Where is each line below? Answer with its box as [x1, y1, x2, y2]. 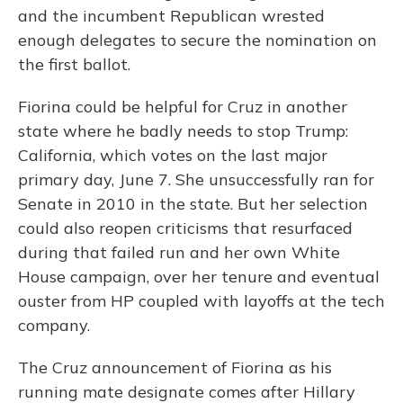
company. [18, 315, 90, 336]
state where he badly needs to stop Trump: [18, 121, 348, 142]
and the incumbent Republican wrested [18, 5, 325, 27]
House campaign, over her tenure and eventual [18, 266, 380, 288]
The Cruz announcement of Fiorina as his [18, 357, 332, 379]
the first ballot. [18, 54, 130, 76]
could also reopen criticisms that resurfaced [18, 218, 353, 239]
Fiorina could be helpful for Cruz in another [18, 96, 347, 118]
